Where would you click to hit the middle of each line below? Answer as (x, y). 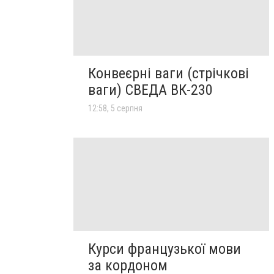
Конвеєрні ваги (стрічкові (168, 74)
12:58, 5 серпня (115, 109)
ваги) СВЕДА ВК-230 (150, 90)
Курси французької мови (165, 249)
